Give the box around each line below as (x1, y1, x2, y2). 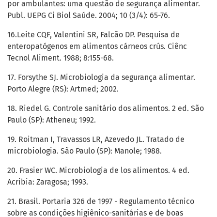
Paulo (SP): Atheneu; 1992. (7, 115, 96, 125)
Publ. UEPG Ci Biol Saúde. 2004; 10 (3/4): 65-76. (7, 11, 170, 20)
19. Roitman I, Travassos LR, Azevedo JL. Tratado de (7, 135, 185, 144)
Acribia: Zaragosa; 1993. (7, 177, 88, 187)
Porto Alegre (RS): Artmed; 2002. (7, 84, 119, 94)
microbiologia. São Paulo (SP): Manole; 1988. (7, 146, 162, 156)
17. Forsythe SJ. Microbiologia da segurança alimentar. (7, 73, 195, 82)
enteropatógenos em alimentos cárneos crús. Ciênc (7, 42, 187, 51)
